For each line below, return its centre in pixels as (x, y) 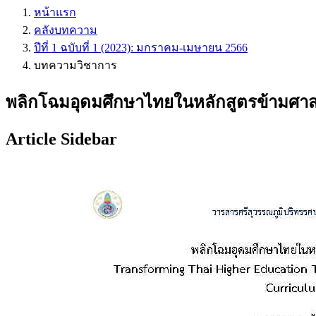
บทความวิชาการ (75, 65)
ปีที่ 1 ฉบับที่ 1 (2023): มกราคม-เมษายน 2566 (141, 48)
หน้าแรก (55, 12)
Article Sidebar (61, 139)
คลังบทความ (66, 30)
